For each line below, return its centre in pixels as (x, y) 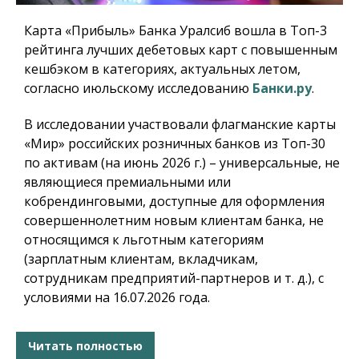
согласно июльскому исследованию (138, 89)
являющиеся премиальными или (127, 182)
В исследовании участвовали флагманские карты (180, 125)
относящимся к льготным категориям (144, 240)
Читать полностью (85, 345)
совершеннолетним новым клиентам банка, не (174, 221)
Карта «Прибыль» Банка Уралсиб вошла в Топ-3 (175, 31)
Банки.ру (282, 89)
